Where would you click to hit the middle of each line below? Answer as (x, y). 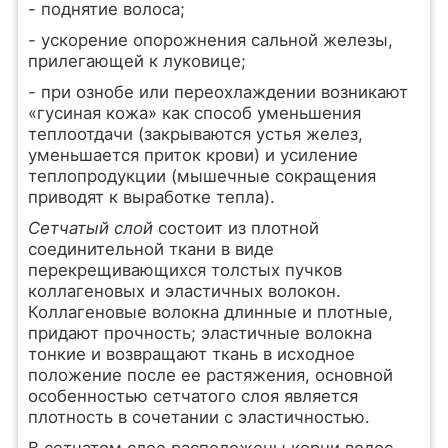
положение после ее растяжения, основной (210, 375)
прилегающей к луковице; (136, 61)
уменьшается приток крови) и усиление (192, 155)
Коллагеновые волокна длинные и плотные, (210, 312)
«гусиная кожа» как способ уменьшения (194, 113)
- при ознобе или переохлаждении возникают (217, 92)
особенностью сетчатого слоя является (192, 396)
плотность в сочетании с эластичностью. (198, 417)
